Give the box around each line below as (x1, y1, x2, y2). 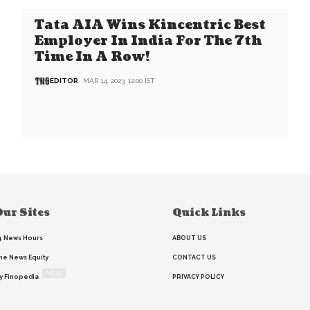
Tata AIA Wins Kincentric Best (35, 16, 266, 34)
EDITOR (50, 77, 79, 85)
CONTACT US (172, 254, 216, 262)
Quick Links (172, 206, 246, 220)
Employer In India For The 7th (35, 32, 262, 50)
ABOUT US (172, 235, 206, 242)
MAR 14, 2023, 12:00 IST (83, 77, 156, 85)
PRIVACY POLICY (172, 273, 224, 281)
